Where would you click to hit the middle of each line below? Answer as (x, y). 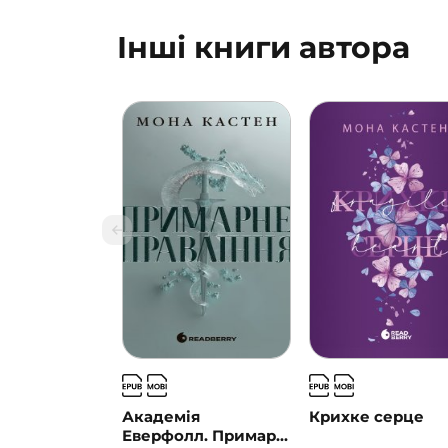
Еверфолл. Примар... (205, 436)
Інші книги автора (263, 48)
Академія (161, 417)
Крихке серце (366, 417)
